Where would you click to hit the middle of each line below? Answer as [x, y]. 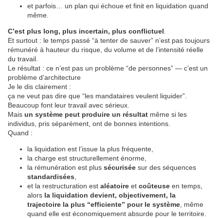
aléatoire [115, 186]
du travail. [23, 59]
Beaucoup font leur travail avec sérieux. [69, 105]
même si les [167, 115]
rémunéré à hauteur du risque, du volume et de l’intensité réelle [106, 50]
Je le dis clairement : [39, 87]
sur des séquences [166, 168]
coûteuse [154, 186]
